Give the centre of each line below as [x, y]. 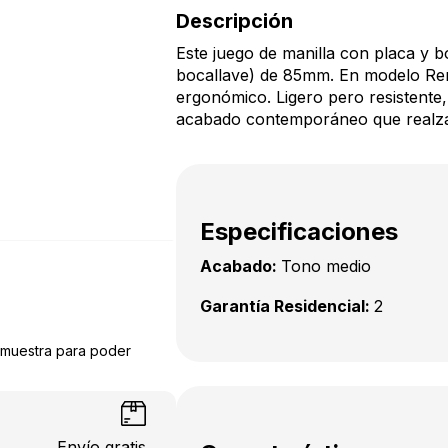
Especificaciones [299, 231]
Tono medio [326, 266]
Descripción [234, 21]
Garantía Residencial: [287, 306]
